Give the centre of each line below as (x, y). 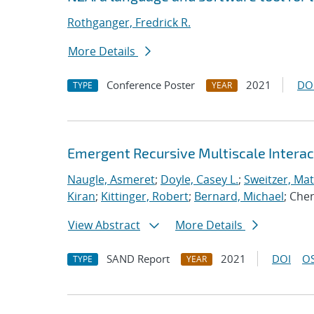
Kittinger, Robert (145, 196)
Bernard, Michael (239, 196)
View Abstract (104, 225)
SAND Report (138, 259)
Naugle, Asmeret (111, 179)
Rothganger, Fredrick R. (129, 22)
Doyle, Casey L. (199, 179)
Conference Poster (151, 85)
